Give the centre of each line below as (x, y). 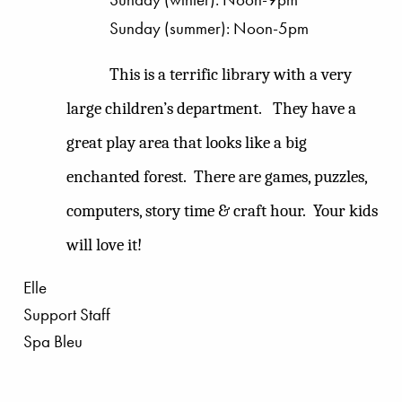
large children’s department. (164, 109)
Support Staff (67, 314)
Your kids (345, 211)
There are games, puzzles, (280, 177)
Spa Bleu (53, 341)
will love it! (104, 245)
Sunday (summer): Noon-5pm (209, 28)
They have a (315, 109)
